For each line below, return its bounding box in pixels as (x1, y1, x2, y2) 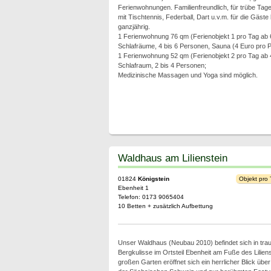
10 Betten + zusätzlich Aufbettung (117, 203, 213, 209)
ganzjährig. (117, 23, 150, 30)
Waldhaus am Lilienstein (117, 152, 227, 164)
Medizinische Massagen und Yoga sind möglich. (117, 71, 258, 79)
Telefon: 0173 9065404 (117, 194, 184, 200)
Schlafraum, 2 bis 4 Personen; (117, 62, 206, 69)
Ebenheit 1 (117, 184, 149, 191)
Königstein (137, 175, 169, 182)
